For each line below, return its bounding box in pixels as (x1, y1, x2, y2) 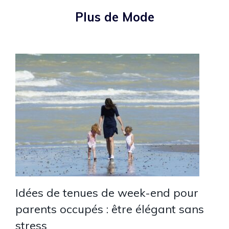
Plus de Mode (75, 9, 154, 25)
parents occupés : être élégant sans (15, 201, 204, 216)
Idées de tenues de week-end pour (15, 185, 198, 200)
